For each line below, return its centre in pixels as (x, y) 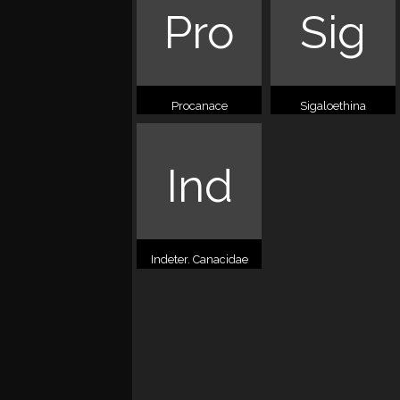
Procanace (199, 106)
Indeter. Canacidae (199, 260)
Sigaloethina (333, 106)
